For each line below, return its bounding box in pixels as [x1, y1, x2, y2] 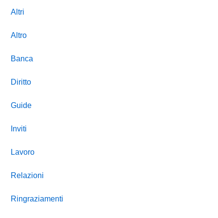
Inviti [11, 125, 27, 133]
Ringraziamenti [11, 195, 64, 203]
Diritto [11, 78, 32, 86]
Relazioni [11, 171, 44, 180]
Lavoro [11, 148, 35, 156]
